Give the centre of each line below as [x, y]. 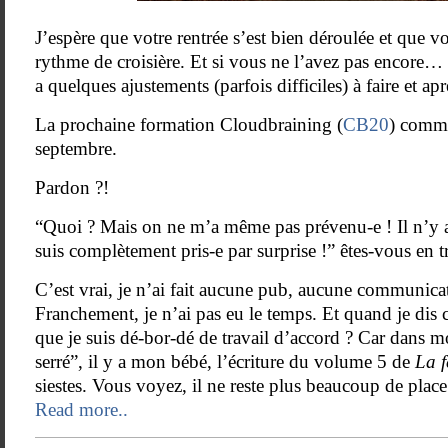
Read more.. [81, 409]
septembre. [76, 148]
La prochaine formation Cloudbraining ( [189, 124]
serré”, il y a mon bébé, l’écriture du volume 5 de [225, 361]
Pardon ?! [72, 187]
